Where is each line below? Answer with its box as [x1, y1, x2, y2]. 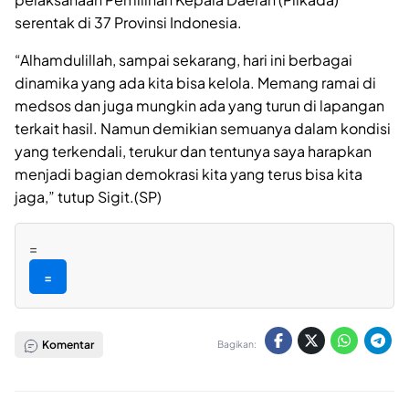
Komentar [39, 337, 94, 351]
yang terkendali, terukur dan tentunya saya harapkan [15, 142, 372, 162]
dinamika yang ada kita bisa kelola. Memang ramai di [15, 73, 376, 93]
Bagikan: [217, 338, 257, 351]
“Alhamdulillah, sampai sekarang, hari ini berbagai [15, 50, 352, 70]
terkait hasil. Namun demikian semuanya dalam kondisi [15, 119, 391, 139]
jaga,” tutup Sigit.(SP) [15, 187, 162, 207]
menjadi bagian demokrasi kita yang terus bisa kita [15, 164, 362, 184]
